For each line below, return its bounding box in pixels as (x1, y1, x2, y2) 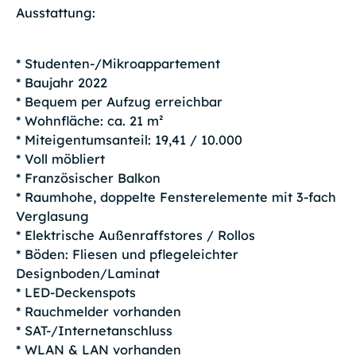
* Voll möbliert (15, 151, 105, 168)
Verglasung (15, 208, 89, 225)
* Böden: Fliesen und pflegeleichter (15, 246, 238, 263)
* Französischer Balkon (15, 170, 161, 187)
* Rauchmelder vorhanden (15, 304, 181, 320)
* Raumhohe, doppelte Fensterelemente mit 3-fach (15, 189, 336, 206)
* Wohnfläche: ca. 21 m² (15, 113, 164, 130)
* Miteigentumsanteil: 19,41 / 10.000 (15, 132, 242, 149)
